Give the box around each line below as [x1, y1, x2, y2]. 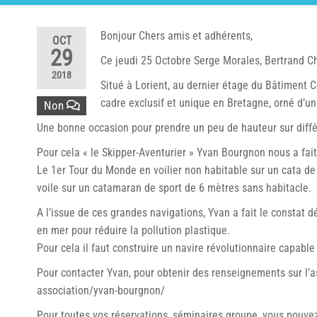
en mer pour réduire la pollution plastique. [37, 224, 230, 237]
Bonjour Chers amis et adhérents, [100, 29, 253, 42]
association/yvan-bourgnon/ [37, 284, 165, 297]
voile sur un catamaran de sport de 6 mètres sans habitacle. [37, 181, 311, 195]
